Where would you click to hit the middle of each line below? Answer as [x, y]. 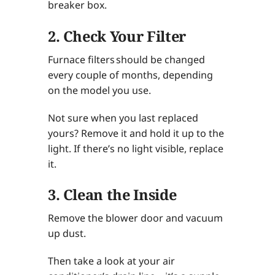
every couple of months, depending [130, 75]
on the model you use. [99, 90]
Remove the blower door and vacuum [135, 218]
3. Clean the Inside [112, 195]
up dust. [67, 234]
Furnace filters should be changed [126, 59]
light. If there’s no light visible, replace [135, 148]
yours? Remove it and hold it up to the [136, 133]
